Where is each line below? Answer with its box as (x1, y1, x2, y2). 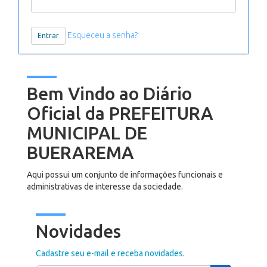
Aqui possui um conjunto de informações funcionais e (27, 170, 223, 179)
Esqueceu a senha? (67, 30, 138, 40)
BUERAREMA (27, 142, 134, 163)
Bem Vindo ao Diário (27, 83, 192, 104)
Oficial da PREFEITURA (27, 103, 213, 123)
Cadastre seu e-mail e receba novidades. (36, 249, 185, 258)
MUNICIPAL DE (27, 123, 147, 143)
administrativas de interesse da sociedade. (27, 182, 183, 191)
